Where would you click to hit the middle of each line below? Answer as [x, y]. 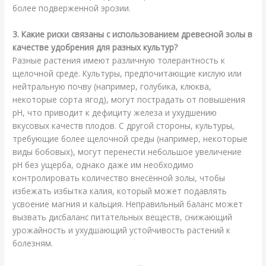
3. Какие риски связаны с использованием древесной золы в [133, 34]
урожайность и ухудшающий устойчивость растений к [122, 230]
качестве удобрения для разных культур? [95, 47]
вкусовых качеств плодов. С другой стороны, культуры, [124, 125]
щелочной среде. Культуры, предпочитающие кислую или [127, 73]
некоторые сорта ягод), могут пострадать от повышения [129, 99]
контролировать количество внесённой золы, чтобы [119, 178]
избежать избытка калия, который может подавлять [120, 191]
